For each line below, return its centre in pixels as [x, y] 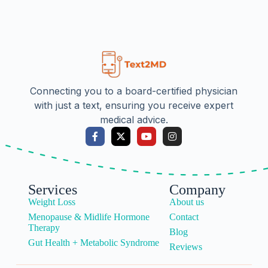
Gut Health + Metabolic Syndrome [93, 243]
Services [52, 190]
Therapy [44, 228]
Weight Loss [51, 202]
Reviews [186, 247]
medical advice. [134, 120]
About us [187, 202]
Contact [184, 217]
